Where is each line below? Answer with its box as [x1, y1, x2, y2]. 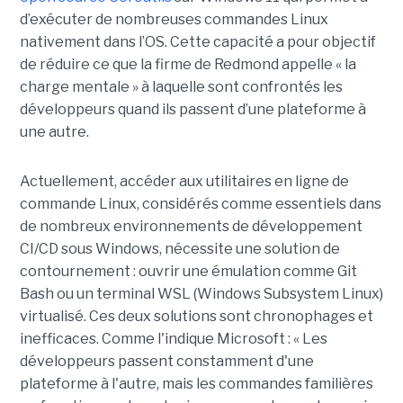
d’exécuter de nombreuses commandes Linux [19, 10, 328, 28]
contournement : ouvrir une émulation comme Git [19, 262, 357, 280]
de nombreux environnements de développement [19, 217, 363, 235]
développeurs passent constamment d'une [19, 352, 314, 370]
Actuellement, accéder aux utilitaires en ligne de [19, 172, 349, 190]
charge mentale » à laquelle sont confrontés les [19, 77, 343, 95]
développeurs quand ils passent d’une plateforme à [19, 100, 366, 118]
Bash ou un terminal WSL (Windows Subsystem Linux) [19, 284, 383, 302]
